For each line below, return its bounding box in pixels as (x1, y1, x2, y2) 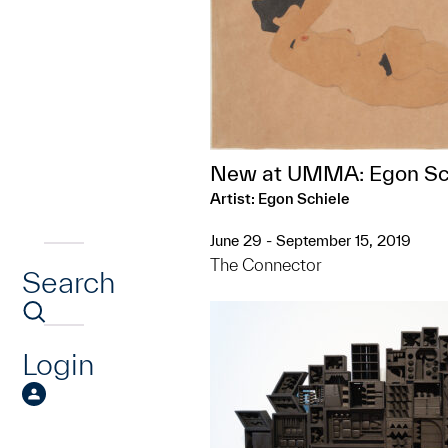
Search (22, 265, 115, 299)
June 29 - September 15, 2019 (210, 232, 411, 249)
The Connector (210, 255, 322, 274)
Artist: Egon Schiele (210, 190, 350, 207)
